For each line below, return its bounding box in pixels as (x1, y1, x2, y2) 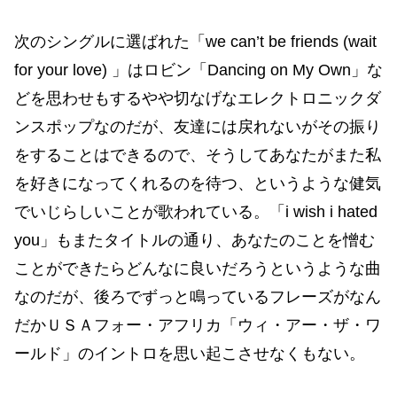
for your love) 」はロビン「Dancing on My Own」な (14, 60, 383, 79)
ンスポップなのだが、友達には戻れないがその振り (14, 117, 381, 136)
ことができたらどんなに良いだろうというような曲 (14, 259, 381, 277)
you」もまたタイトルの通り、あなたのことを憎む (14, 230, 375, 249)
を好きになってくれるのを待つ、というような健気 (14, 174, 381, 192)
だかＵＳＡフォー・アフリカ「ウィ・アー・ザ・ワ (14, 315, 381, 334)
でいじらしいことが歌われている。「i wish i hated (14, 202, 378, 221)
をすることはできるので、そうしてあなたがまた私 (14, 145, 381, 164)
